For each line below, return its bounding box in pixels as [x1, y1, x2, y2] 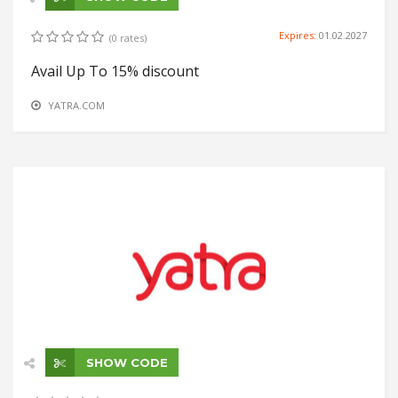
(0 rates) [109, 31, 147, 45]
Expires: [279, 28, 319, 43]
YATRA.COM [48, 99, 105, 113]
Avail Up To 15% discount [31, 61, 199, 82]
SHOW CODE [83, 354, 168, 370]
